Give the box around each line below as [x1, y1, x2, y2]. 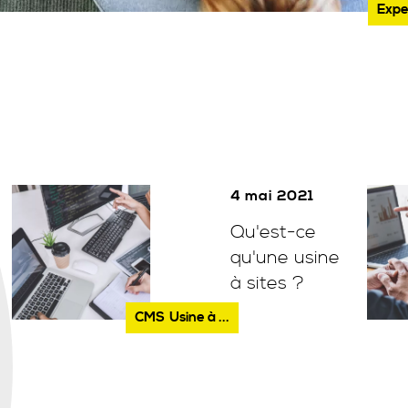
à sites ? [230, 272, 305, 295]
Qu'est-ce [230, 221, 317, 244]
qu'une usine [230, 247, 341, 270]
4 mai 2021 [230, 187, 315, 205]
